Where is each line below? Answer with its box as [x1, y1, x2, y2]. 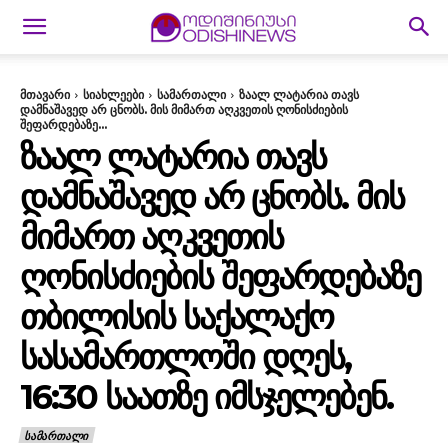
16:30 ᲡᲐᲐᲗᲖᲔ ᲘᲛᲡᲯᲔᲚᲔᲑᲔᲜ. [20, 376, 393, 418]
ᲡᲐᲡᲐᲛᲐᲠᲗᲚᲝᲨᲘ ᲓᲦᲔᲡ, [20, 336, 351, 378]
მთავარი [20, 87, 70, 102]
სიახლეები [83, 87, 144, 102]
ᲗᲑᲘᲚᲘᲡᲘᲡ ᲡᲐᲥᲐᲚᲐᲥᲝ [20, 296, 333, 338]
